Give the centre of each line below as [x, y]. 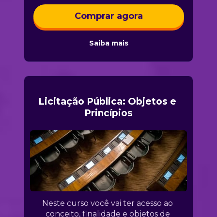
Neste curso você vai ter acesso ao [108, 203]
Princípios [108, 113]
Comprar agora [108, 16]
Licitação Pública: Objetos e [107, 102]
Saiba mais [108, 43]
